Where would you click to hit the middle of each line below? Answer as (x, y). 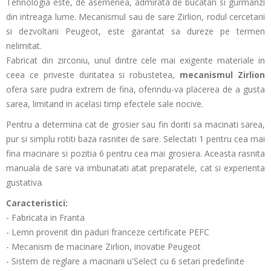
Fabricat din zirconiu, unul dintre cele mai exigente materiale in (135, 60)
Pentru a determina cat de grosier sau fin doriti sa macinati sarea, (135, 124)
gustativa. (25, 182)
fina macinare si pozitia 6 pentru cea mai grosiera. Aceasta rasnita (135, 153)
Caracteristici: (37, 203)
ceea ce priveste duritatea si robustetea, (93, 75)
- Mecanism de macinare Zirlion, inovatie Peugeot (103, 247)
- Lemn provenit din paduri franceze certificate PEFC (108, 232)
